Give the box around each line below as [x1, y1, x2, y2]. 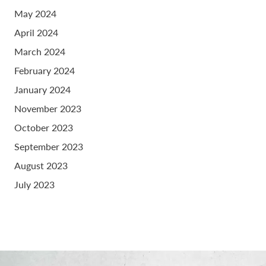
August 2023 [14, 159, 68, 173]
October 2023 [14, 121, 73, 135]
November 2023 [14, 102, 81, 116]
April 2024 [14, 26, 58, 40]
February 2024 [14, 64, 75, 78]
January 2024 [14, 83, 71, 97]
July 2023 [14, 178, 55, 192]
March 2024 [14, 45, 65, 59]
